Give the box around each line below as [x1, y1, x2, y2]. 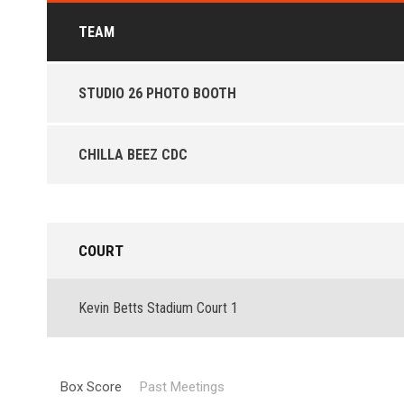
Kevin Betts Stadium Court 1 [78, 299, 238, 317]
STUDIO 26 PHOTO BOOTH [78, 85, 236, 102]
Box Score [60, 379, 122, 395]
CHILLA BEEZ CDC [78, 146, 188, 163]
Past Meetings [140, 379, 225, 395]
